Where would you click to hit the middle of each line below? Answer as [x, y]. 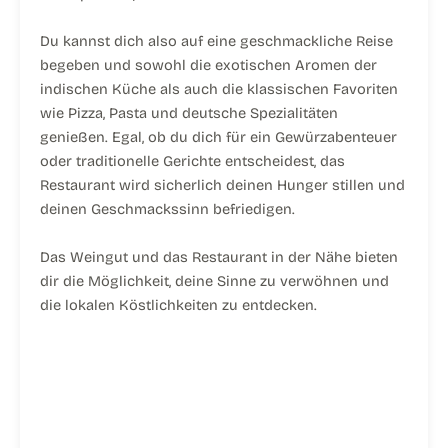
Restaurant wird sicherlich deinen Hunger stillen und [222, 185]
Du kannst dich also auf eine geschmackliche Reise [216, 41]
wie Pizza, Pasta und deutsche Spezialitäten [189, 113]
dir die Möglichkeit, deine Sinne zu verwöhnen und [214, 280]
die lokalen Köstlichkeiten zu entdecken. [178, 304]
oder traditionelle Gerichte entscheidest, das [192, 161]
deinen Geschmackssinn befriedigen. [167, 209]
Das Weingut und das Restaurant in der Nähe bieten [219, 256]
